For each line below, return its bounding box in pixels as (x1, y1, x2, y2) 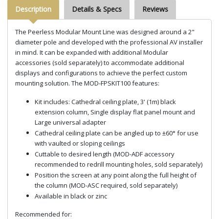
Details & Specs (72, 4, 122, 14)
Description (15, 4, 51, 14)
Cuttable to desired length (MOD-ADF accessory (35, 149, 175, 158)
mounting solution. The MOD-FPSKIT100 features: (15, 78, 159, 88)
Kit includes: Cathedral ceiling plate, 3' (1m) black (35, 97, 176, 106)
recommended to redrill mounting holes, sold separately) (35, 159, 202, 169)
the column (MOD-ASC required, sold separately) (35, 180, 177, 190)
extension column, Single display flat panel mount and (35, 107, 195, 117)
